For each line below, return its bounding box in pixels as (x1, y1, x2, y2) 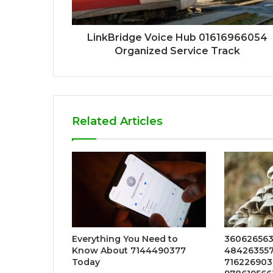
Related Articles (72, 114, 163, 128)
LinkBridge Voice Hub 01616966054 (87, 31, 268, 43)
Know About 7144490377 (72, 244, 186, 256)
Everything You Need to (72, 233, 178, 244)
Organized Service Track (114, 44, 240, 57)
